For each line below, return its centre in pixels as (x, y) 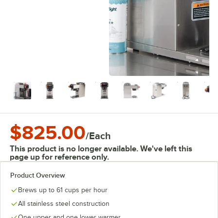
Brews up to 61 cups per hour (63, 190)
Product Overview (38, 175)
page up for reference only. (59, 157)
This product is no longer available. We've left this (101, 149)
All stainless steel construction (64, 204)
